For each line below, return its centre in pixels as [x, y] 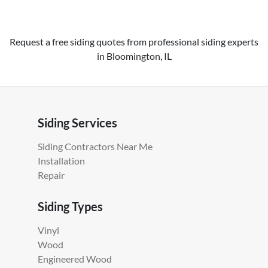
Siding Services [77, 123]
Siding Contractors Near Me [95, 147]
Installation [61, 161]
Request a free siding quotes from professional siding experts [134, 42]
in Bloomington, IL [134, 56]
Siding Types [70, 207]
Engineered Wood [75, 259]
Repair [51, 175]
